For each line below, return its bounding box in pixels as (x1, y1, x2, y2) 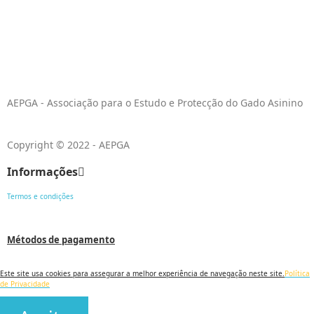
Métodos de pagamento (7, 233, 115, 247)
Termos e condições (7, 191, 74, 202)
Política (285, 268, 310, 279)
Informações (7, 164, 78, 180)
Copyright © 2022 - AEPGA (7, 138, 130, 152)
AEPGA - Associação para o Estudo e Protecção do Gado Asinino (7, 96, 303, 110)
